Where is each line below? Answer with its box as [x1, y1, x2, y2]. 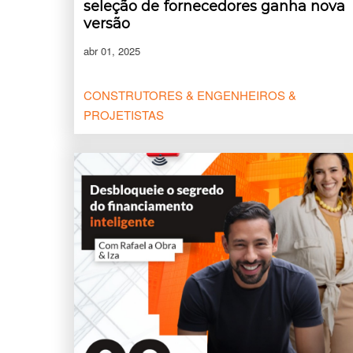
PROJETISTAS [84, 106, 164, 123]
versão [84, 15, 130, 32]
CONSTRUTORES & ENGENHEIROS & [84, 87, 296, 103]
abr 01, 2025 [84, 43, 140, 58]
